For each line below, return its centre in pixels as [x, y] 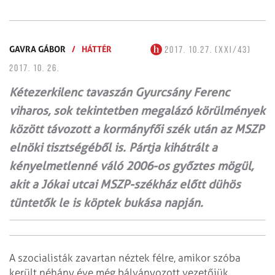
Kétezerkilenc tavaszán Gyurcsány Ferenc [119, 92]
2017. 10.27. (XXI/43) [207, 50]
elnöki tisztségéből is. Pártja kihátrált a [113, 147]
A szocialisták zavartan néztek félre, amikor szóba [125, 258]
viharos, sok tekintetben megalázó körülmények [137, 110]
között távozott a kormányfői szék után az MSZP [137, 129]
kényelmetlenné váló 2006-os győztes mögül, [131, 166]
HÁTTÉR [97, 48]
